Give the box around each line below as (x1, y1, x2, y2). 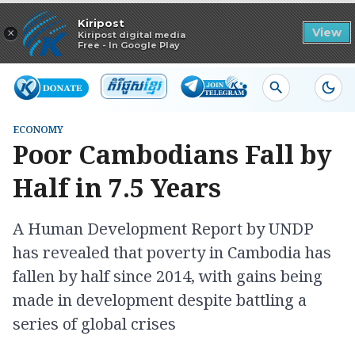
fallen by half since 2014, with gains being (13, 265, 323, 287)
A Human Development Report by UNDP (13, 218, 314, 239)
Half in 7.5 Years (13, 170, 221, 204)
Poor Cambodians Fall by (13, 137, 332, 171)
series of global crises (13, 313, 176, 334)
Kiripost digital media (78, 29, 185, 41)
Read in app (19, 7, 82, 19)
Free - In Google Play (78, 40, 180, 52)
